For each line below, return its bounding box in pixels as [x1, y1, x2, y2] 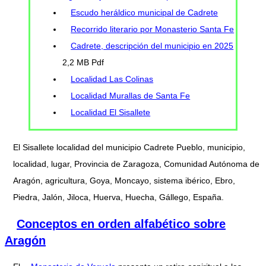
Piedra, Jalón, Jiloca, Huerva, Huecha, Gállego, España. [13, 192, 224, 202]
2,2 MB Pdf [62, 57, 104, 67]
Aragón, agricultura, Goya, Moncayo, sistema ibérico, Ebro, [13, 175, 235, 185]
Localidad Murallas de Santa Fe [71, 90, 191, 100]
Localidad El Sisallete [71, 107, 151, 117]
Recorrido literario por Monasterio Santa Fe [71, 24, 235, 34]
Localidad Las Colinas [71, 74, 154, 84]
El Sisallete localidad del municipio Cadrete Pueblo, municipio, [13, 142, 245, 152]
